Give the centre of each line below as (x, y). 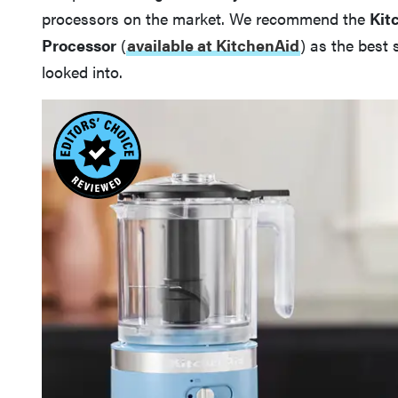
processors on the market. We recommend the (206, 18)
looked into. (83, 71)
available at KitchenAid (214, 44)
